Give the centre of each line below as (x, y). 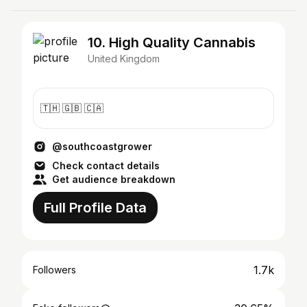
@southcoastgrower (102, 146)
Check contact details (106, 165)
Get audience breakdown (114, 179)
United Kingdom (124, 59)
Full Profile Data (95, 208)
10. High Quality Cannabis (172, 42)
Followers (54, 270)
